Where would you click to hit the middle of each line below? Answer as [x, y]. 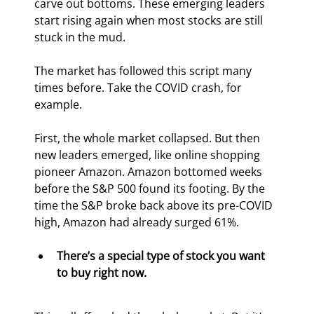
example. [59, 105]
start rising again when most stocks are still [150, 21]
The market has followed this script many [145, 71]
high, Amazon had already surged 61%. [137, 223]
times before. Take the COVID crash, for [140, 88]
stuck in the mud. [80, 37]
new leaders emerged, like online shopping [149, 155]
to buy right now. [102, 273]
